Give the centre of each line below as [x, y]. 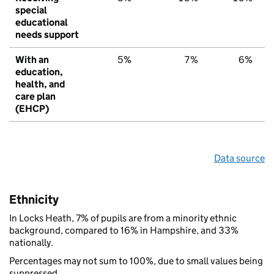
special [31, 10]
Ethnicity [34, 199]
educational [42, 22]
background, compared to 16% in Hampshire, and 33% [124, 230]
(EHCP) [32, 108]
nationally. [31, 242]
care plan [35, 96]
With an [32, 59]
